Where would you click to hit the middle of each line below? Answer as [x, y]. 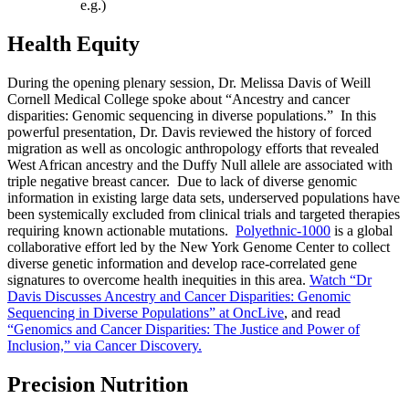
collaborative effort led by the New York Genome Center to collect [199, 247]
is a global [362, 231]
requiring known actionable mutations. [121, 231]
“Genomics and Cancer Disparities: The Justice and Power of [184, 330]
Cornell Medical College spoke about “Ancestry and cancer [178, 100]
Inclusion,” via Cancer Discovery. [105, 346]
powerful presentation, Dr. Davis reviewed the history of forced [189, 132]
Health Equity [73, 44]
